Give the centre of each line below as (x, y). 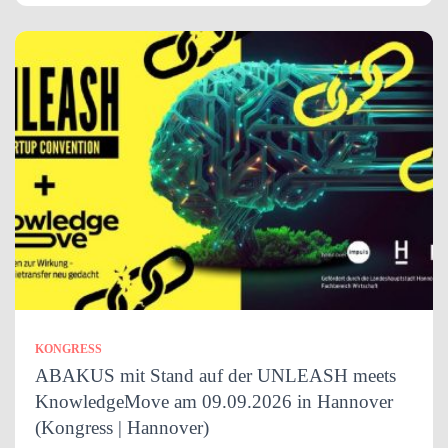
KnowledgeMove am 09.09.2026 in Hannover (214, 401)
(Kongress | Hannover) (122, 427)
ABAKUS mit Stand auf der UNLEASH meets (215, 375)
